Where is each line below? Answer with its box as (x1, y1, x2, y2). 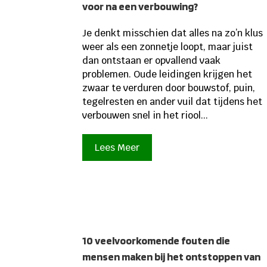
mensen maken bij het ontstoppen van (82, 250, 261, 263)
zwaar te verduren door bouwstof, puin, (82, 81, 256, 94)
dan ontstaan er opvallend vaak (82, 54, 221, 67)
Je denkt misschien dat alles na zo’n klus (82, 26, 263, 39)
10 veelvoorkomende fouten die (82, 234, 231, 247)
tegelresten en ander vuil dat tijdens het (82, 95, 263, 108)
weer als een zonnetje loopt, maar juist (82, 40, 253, 53)
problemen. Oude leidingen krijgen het (82, 67, 253, 80)
